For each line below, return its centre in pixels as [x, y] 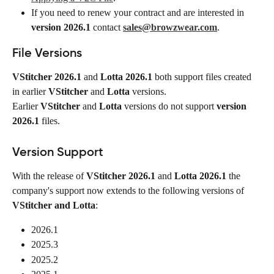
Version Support [58, 151]
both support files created [203, 77]
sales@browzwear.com [170, 28]
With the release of [49, 176]
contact [107, 28]
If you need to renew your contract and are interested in [139, 13]
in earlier [30, 92]
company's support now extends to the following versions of [129, 190]
